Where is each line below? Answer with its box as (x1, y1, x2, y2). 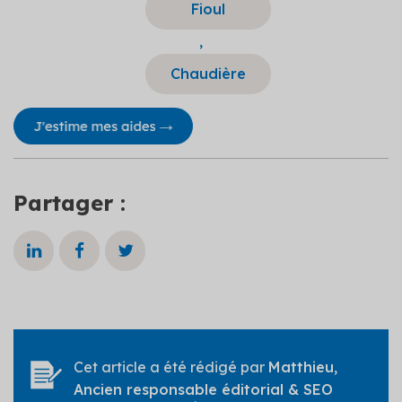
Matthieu (268, 357, 334, 376)
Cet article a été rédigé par (74, 357, 268, 376)
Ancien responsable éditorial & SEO (74, 380, 333, 398)
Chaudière (170, 64, 246, 83)
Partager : (13, 188, 126, 216)
